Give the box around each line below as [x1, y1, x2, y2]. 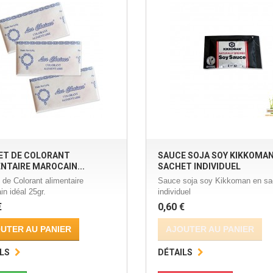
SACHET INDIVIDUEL [157, 161, 241, 172]
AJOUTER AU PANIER [165, 224, 254, 235]
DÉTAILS [157, 247, 193, 258]
